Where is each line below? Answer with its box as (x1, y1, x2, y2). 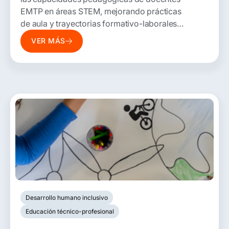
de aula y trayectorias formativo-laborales (20, 18, 177, 29)
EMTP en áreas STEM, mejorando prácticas (20, 6, 181, 16)
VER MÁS (31, 36, 65, 45)
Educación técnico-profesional (26, 207, 114, 215)
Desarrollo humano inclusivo (26, 193, 108, 201)
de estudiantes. (20, 30, 77, 41)
